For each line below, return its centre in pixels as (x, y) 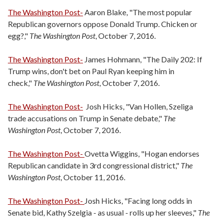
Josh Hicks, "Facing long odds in (138, 201)
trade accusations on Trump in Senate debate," (86, 118)
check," (21, 83)
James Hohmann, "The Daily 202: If (143, 59)
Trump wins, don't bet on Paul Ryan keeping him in (91, 71)
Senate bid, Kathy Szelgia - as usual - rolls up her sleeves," (103, 212)
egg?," (19, 36)
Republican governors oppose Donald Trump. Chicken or (103, 24)
